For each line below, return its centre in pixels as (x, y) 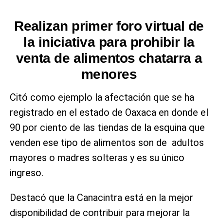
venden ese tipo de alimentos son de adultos (107, 143)
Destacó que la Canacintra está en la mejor (101, 198)
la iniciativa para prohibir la (109, 42)
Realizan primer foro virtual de (109, 26)
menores (109, 74)
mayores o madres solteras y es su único (97, 158)
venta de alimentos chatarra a (109, 58)
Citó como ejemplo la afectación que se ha (102, 98)
